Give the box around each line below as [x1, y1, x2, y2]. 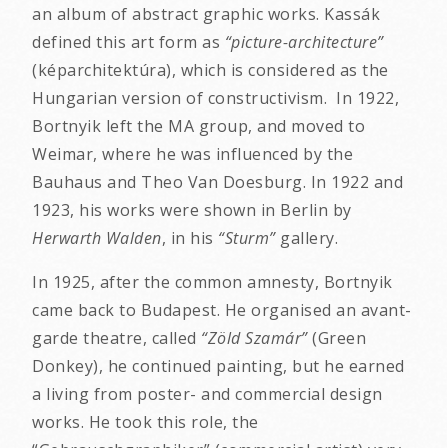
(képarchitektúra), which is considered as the [32, 59, 389, 81]
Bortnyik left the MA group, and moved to [32, 115, 365, 137]
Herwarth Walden [32, 227, 162, 249]
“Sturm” [218, 227, 276, 249]
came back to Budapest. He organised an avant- [32, 299, 412, 321]
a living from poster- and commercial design [32, 383, 383, 405]
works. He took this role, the [32, 411, 259, 433]
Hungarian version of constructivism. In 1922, [32, 87, 399, 109]
